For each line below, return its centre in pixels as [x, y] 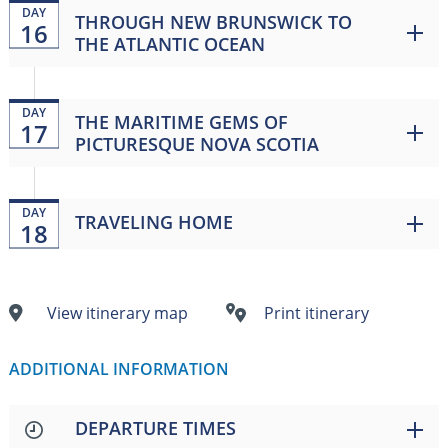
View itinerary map [117, 312]
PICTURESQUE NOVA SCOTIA [196, 143]
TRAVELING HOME [153, 221]
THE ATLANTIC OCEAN [169, 43]
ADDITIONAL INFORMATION [118, 368]
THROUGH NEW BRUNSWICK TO [213, 21]
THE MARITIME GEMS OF [181, 121]
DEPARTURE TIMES [155, 427]
